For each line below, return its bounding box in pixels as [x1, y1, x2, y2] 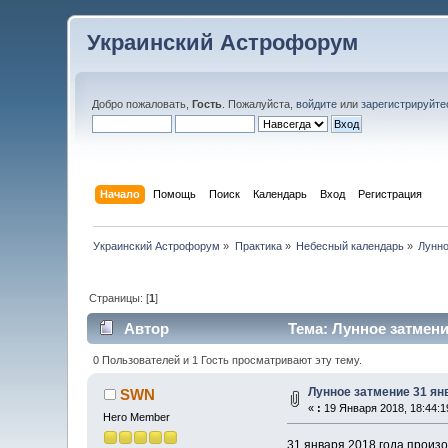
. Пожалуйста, [222, 98, 297, 110]
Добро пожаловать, [92, 98, 193, 110]
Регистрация [357, 187, 422, 200]
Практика [234, 239, 282, 252]
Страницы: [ [89, 291, 150, 304]
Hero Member [103, 410, 171, 423]
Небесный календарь [296, 239, 405, 252]
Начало [99, 187, 140, 200]
